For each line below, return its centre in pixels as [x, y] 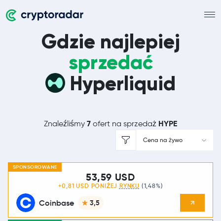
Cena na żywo [163, 140]
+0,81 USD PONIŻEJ [89, 186]
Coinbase [56, 203]
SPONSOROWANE [35, 167]
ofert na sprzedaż [125, 124]
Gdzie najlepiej [110, 42]
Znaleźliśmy [65, 124]
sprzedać [110, 62]
